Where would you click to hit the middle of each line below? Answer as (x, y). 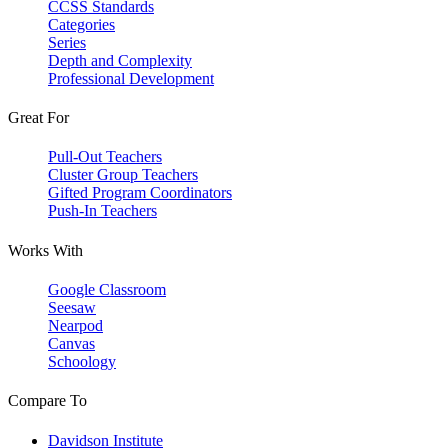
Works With (45, 250)
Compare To (47, 401)
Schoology (82, 362)
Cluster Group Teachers (123, 175)
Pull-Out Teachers (105, 157)
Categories (81, 24)
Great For (38, 118)
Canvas (71, 344)
